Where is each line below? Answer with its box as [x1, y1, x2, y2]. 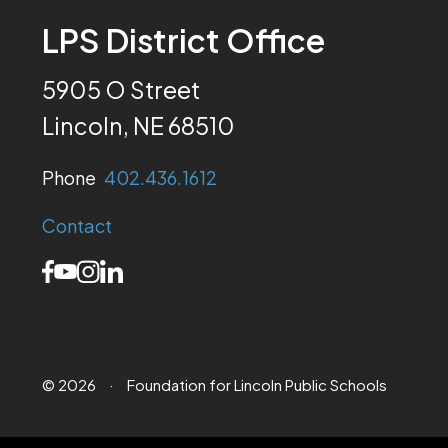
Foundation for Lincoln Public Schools [124, 374, 387, 394]
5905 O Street [42, 74, 200, 104]
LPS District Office [42, 19, 325, 60]
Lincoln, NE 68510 [42, 110, 235, 140]
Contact [42, 213, 112, 237]
